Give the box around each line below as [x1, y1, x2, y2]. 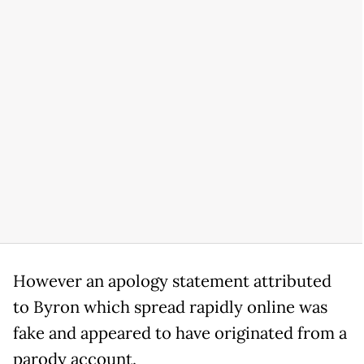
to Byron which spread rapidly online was [13, 297, 327, 318]
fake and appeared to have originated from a [13, 323, 347, 344]
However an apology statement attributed [13, 271, 331, 292]
